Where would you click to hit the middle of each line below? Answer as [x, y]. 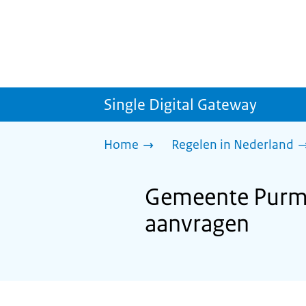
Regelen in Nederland [233, 145]
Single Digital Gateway [180, 105]
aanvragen [197, 224]
